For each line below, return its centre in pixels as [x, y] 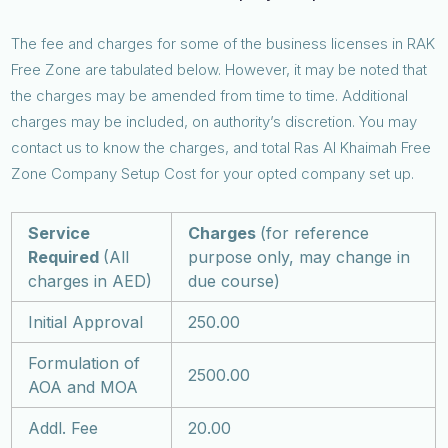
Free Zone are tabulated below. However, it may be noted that [219, 69]
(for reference [315, 232]
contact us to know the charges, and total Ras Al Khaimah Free [221, 147]
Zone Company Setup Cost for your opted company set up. [215, 173]
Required [66, 256]
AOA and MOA [83, 386]
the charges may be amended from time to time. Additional [210, 95]
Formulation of [84, 362]
